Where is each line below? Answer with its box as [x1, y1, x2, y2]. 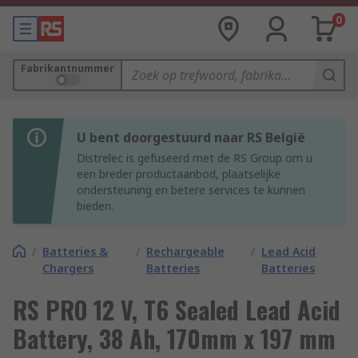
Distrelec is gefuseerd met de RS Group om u [77, 150, 312, 165]
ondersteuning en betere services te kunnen [77, 182, 305, 197]
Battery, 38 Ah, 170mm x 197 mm [13, 320, 336, 356]
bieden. [77, 198, 113, 213]
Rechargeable [146, 244, 225, 259]
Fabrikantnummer [21, 62, 114, 75]
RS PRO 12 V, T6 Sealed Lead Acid [13, 292, 340, 328]
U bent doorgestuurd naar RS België [77, 129, 305, 146]
